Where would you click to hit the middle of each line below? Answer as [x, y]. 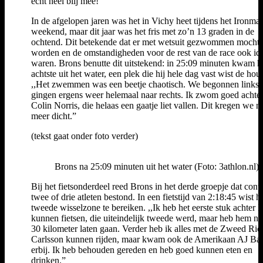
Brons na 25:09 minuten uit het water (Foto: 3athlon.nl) [157, 166]
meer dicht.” [55, 116]
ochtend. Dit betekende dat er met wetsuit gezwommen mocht [145, 42]
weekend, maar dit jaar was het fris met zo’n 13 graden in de [143, 31]
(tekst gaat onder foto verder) [85, 136]
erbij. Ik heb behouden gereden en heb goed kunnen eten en [142, 249]
